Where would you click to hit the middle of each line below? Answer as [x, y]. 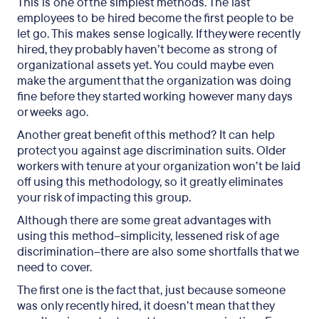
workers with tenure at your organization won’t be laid [159, 166]
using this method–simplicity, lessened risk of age [148, 236]
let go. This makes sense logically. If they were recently [158, 34]
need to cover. [54, 267]
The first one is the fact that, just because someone [151, 290]
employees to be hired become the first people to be [155, 18]
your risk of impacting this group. [104, 198]
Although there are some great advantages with [144, 220]
